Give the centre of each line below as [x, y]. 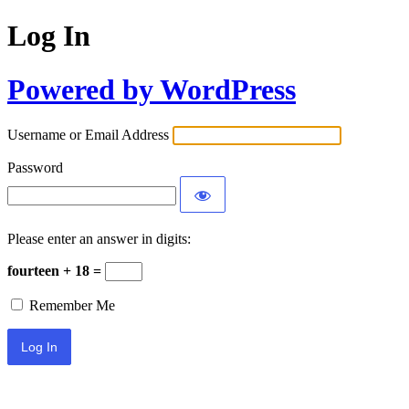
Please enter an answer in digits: [99, 239]
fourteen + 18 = [56, 271]
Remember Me [72, 306]
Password [35, 168]
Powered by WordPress [152, 89]
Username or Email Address [88, 135]
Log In [49, 36]
